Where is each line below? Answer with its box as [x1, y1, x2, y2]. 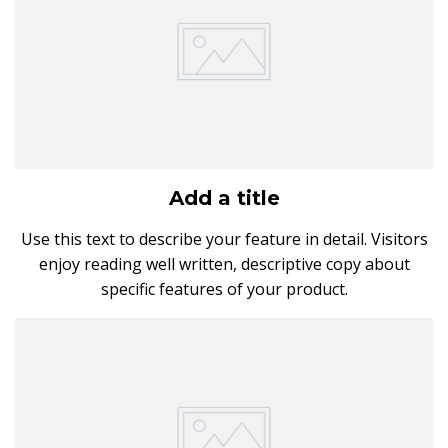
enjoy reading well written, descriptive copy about [38, 252, 410, 275]
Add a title [168, 185, 280, 210]
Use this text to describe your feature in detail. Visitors [20, 227, 428, 250]
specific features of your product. [100, 277, 348, 300]
